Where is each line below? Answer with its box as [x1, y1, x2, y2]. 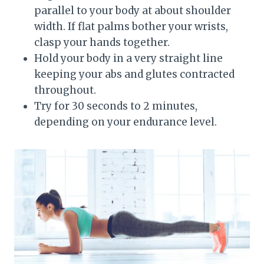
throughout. [34, 84, 96, 97]
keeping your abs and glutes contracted [34, 68, 235, 81]
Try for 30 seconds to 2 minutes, [34, 100, 197, 113]
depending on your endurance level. [34, 115, 217, 129]
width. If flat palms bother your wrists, [34, 20, 228, 34]
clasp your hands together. [34, 36, 170, 49]
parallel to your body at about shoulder [34, 4, 231, 18]
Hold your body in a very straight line [34, 52, 223, 65]
